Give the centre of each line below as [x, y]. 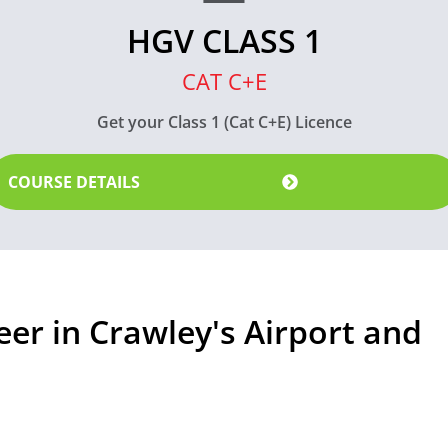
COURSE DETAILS [74, 181]
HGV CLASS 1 [224, 40]
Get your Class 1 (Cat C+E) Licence [224, 121]
